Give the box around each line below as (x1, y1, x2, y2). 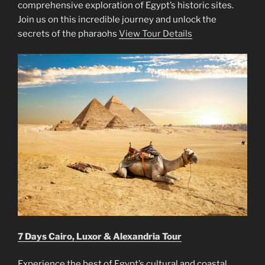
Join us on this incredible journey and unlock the (18, 14, 216, 25)
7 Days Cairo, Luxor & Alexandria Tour (18, 231, 182, 242)
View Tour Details (119, 28, 192, 39)
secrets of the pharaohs (18, 28, 119, 39)
